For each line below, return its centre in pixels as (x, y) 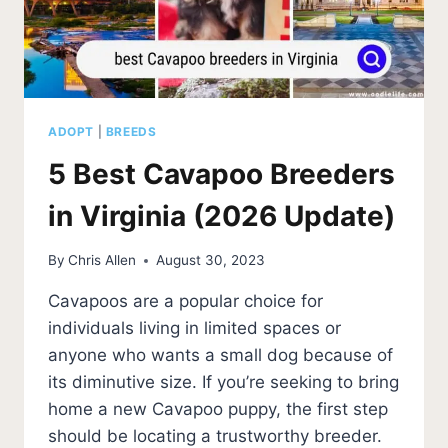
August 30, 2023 (211, 260)
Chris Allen (102, 260)
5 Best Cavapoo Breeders (221, 173)
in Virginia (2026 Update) (221, 215)
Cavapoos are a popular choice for (185, 301)
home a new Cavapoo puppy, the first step (218, 409)
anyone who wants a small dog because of (220, 355)
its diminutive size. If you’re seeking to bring (223, 382)
